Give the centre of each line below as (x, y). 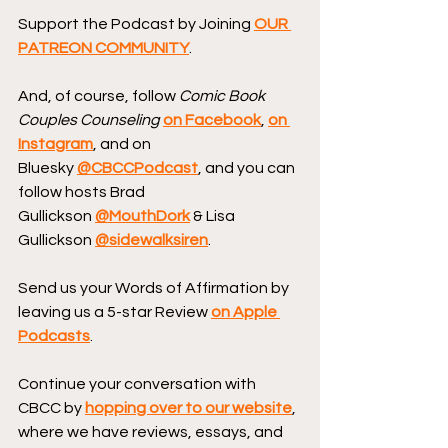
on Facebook (212, 119)
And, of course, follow (98, 95)
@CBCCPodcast (137, 167)
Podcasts (54, 335)
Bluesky (47, 167)
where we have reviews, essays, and (152, 431)
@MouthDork (142, 215)
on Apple (245, 311)
